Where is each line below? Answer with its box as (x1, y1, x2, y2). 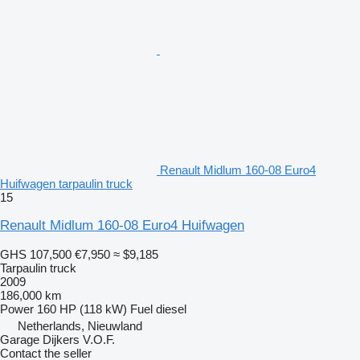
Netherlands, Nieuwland (18, 318, 142, 333)
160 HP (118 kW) (37, 301, 127, 316)
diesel (156, 301, 186, 316)
